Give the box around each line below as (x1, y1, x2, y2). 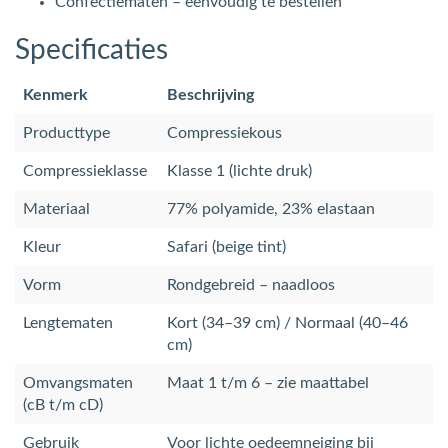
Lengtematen (23, 314, 113, 331)
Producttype (23, 124, 110, 141)
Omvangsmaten (23, 374, 133, 391)
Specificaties (15, 35, 168, 64)
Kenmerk (23, 86, 88, 103)
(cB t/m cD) (23, 396, 103, 413)
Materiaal (23, 200, 90, 217)
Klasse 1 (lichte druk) (167, 162, 312, 179)
